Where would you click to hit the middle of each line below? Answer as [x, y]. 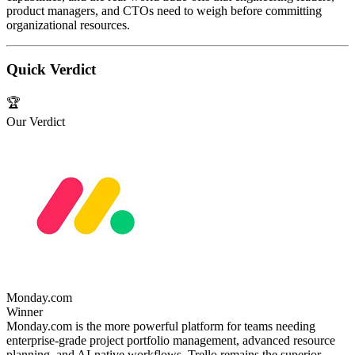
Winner [25, 312]
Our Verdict [36, 122]
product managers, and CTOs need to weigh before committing [164, 10]
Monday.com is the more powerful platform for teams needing [161, 326]
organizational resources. [68, 25]
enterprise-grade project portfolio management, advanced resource [171, 341]
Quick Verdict [51, 70]
